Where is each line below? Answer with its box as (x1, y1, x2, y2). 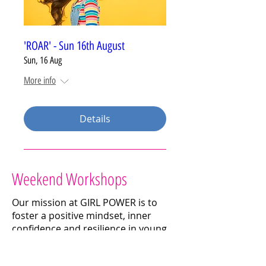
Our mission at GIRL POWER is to (12, 196, 157, 209)
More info (24, 75, 56, 86)
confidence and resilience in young (12, 222, 167, 235)
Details (80, 112, 110, 125)
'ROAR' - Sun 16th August (24, 39, 125, 53)
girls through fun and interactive (12, 235, 157, 248)
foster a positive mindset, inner (12, 209, 151, 222)
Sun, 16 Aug (24, 55, 62, 66)
